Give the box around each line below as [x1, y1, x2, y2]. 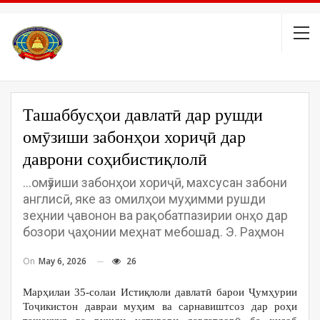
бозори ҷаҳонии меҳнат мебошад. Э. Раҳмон [23, 224, 284, 239]
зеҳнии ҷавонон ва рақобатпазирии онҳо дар [23, 208, 288, 223]
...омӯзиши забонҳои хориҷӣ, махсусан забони [23, 175, 287, 190]
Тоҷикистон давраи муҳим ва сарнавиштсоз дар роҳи [23, 301, 297, 312]
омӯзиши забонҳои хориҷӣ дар [23, 128, 246, 146]
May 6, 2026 [39, 255, 86, 267]
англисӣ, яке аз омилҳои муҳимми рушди [23, 191, 266, 206]
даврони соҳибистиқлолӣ [23, 150, 207, 169]
